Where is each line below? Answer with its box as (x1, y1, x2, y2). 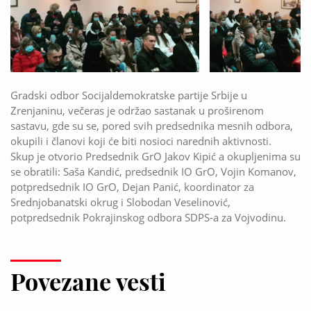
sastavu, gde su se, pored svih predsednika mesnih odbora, (10, 118, 293, 133)
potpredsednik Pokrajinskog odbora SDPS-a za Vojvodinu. (10, 210, 286, 224)
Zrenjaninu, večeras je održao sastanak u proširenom (10, 103, 264, 117)
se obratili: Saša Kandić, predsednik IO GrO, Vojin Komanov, (10, 164, 296, 178)
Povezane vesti (10, 264, 166, 297)
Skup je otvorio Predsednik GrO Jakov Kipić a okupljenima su (10, 149, 301, 163)
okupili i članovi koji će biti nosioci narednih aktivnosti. (10, 133, 271, 148)
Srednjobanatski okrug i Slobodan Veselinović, (10, 194, 230, 209)
